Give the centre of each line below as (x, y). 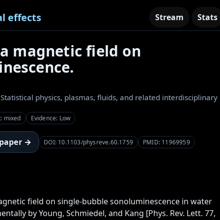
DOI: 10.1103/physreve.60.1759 (89, 142)
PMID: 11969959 (166, 142)
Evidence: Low (51, 118)
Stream (169, 17)
